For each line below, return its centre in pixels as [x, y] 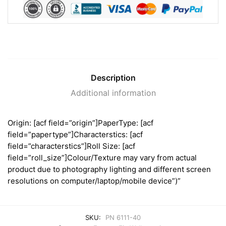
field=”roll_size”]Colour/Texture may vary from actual [102, 158]
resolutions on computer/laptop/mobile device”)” [94, 181]
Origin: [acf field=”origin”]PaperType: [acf [80, 123]
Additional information [113, 93]
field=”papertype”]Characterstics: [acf [75, 135]
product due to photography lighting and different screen [109, 169]
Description [113, 78]
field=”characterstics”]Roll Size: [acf [71, 146]
